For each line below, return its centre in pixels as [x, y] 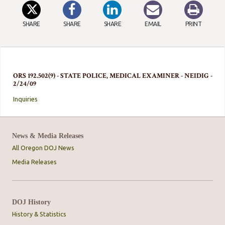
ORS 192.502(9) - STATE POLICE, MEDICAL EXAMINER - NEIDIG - [113, 76]
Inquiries [26, 99]
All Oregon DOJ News [43, 148]
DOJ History [31, 202]
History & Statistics [39, 214]
